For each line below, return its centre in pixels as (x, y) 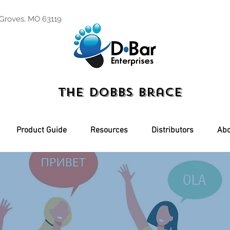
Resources (109, 130)
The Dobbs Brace (120, 92)
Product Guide (41, 130)
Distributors (172, 130)
